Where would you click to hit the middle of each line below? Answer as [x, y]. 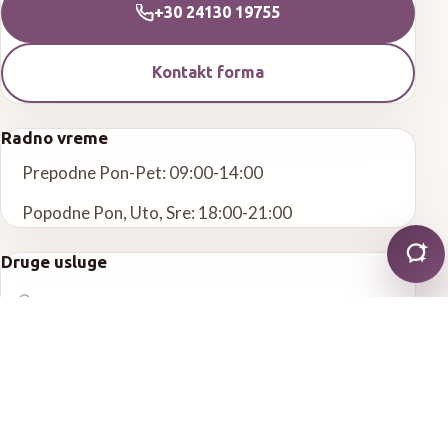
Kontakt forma [208, 72]
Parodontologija [97, 425]
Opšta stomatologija [111, 307]
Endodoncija [83, 366]
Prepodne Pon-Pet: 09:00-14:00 [142, 173]
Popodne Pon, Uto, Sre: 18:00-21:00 [156, 213]
